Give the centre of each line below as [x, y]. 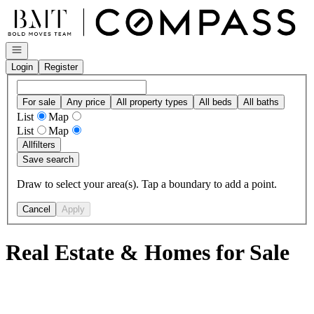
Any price [86, 102]
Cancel [36, 209]
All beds [216, 102]
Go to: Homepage [45, 11]
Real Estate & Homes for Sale [148, 253]
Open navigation [43, 49]
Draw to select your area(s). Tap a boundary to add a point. [147, 184]
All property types [152, 102]
